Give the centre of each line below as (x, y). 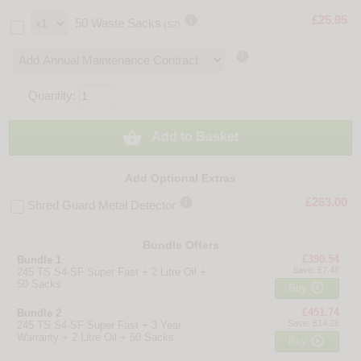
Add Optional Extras (180, 178)
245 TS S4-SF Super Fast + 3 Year (100, 326)
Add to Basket (193, 137)
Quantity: (54, 96)
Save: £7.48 (315, 270)
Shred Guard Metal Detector (102, 205)
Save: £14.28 (313, 324)
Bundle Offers (180, 245)
